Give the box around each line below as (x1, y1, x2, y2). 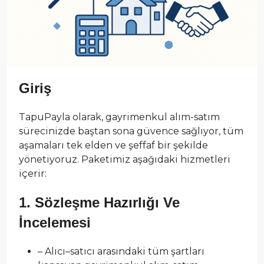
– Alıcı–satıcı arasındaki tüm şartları (38, 245, 204, 257)
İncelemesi (19, 214, 91, 230)
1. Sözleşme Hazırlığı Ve (19, 194, 180, 210)
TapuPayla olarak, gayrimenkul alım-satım (19, 111, 220, 123)
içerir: (19, 167, 47, 179)
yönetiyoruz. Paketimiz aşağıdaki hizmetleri (19, 153, 230, 165)
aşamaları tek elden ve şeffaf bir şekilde (19, 139, 208, 151)
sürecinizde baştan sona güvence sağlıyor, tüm (19, 125, 243, 137)
